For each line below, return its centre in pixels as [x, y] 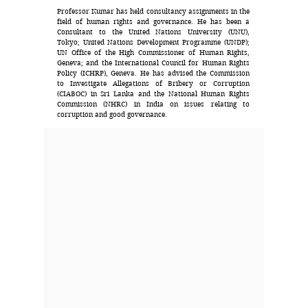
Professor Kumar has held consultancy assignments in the [153, 11]
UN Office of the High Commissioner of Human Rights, [153, 53]
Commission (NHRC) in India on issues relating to [153, 104]
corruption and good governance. [112, 114]
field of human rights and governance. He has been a [153, 22]
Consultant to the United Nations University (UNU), [153, 32]
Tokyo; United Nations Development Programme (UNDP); [153, 42]
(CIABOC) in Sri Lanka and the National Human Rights [153, 94]
